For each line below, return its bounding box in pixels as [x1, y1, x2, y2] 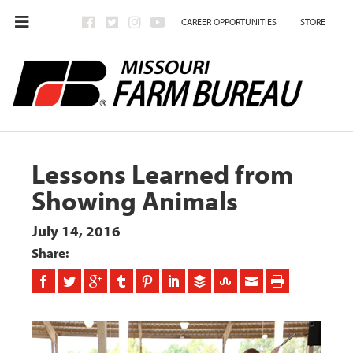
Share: [32, 244, 69, 262]
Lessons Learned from [32, 156, 294, 191]
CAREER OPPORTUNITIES [181, 16, 277, 28]
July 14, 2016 [32, 221, 121, 241]
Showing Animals [32, 183, 239, 218]
